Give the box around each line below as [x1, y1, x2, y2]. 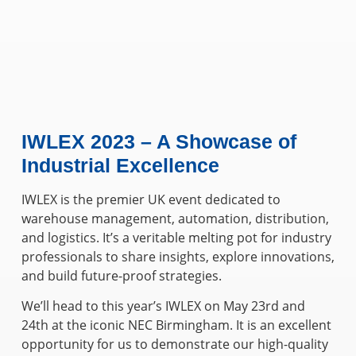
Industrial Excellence [21, 153, 219, 176]
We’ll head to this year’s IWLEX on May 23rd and [21, 297, 305, 315]
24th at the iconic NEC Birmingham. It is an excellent [21, 316, 331, 335]
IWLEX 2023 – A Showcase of [21, 130, 296, 153]
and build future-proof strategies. [21, 266, 222, 284]
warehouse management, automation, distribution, [21, 209, 329, 227]
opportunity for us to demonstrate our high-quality [21, 335, 328, 354]
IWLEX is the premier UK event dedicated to [21, 190, 281, 208]
